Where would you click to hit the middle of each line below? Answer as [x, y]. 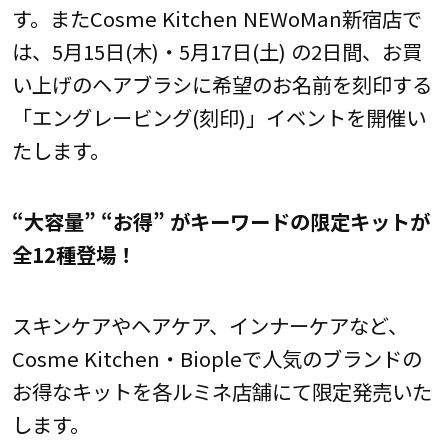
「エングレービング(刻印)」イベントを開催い [218, 116]
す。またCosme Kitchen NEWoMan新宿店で [216, 17]
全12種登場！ [73, 254]
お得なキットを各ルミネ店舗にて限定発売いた [221, 391]
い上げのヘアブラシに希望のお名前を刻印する [221, 83]
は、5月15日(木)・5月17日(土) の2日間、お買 [216, 50]
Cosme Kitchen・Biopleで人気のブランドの [216, 358]
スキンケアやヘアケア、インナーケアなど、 [209, 325]
